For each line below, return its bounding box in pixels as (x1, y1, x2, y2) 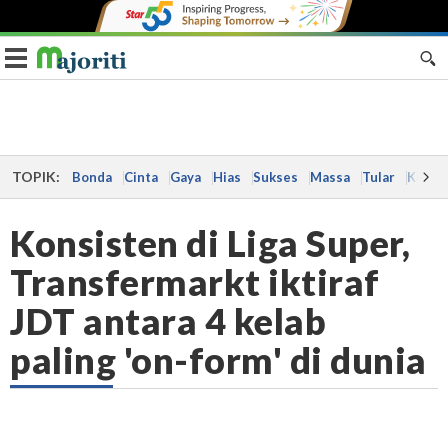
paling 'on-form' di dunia (10, 338, 427, 382)
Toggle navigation (15, 47, 138, 66)
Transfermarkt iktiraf (10, 260, 380, 304)
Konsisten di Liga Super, (10, 221, 410, 265)
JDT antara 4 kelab (10, 299, 326, 343)
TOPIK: (11, 168, 60, 185)
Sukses (252, 169, 298, 185)
